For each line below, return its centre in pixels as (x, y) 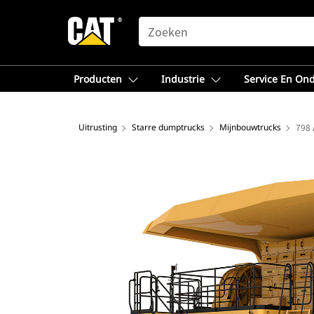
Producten (98, 79)
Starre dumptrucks (168, 127)
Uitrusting (98, 127)
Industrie (183, 79)
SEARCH (158, 23)
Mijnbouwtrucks (250, 127)
